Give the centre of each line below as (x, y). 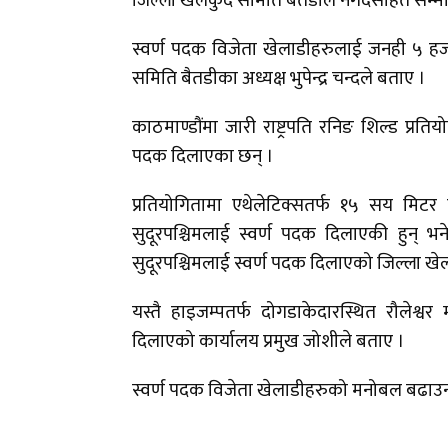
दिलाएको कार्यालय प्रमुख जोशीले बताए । (270, 342)
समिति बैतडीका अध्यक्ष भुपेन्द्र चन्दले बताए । (281, 79)
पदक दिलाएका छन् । (205, 157)
